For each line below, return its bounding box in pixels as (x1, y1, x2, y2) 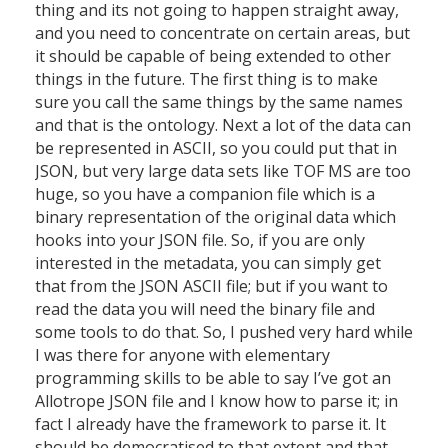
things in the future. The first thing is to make (35, 68, 378, 91)
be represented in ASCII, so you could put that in (35, 137, 397, 160)
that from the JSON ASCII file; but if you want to (35, 275, 388, 298)
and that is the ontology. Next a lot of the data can (35, 114, 411, 137)
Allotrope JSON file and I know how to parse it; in (35, 390, 398, 413)
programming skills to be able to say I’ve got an (35, 367, 391, 390)
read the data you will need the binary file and (35, 298, 375, 321)
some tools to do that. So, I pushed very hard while (35, 321, 413, 344)
